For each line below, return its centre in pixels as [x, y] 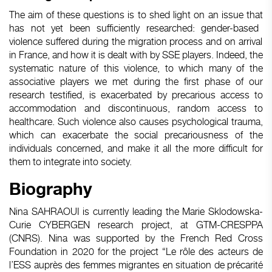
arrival [251, 41]
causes [154, 121]
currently [111, 211]
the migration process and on [174, 41]
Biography [51, 190]
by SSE [165, 55]
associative [35, 81]
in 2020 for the [93, 251]
